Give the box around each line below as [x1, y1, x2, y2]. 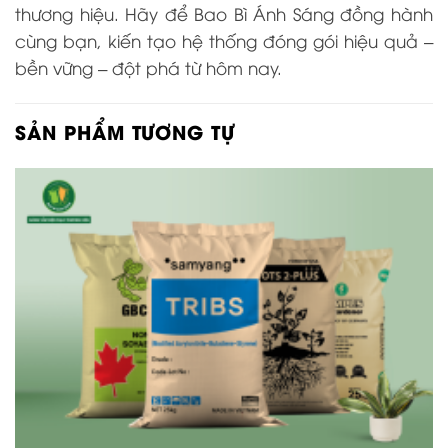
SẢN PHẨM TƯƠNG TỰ [15, 117, 236, 146]
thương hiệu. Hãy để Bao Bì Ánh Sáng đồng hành [15, 2, 433, 26]
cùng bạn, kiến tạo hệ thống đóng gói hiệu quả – [15, 29, 433, 53]
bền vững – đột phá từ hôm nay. [15, 56, 282, 80]
